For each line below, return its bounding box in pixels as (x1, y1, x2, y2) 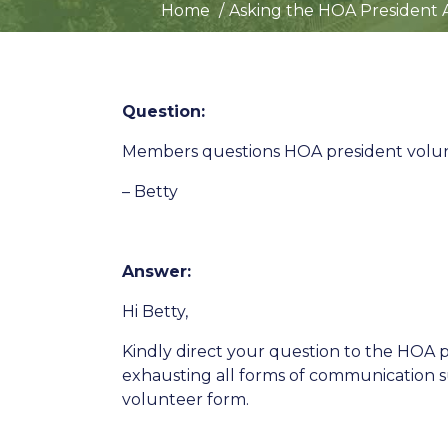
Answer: (122, 262, 191, 281)
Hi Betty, (122, 302, 188, 321)
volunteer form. (122, 390, 249, 409)
